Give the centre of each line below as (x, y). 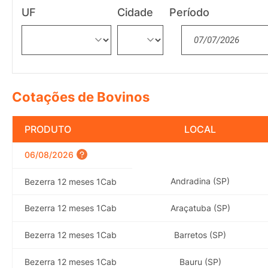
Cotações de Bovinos (81, 97)
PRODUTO (48, 129)
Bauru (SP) (200, 261)
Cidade (135, 12)
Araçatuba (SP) (200, 208)
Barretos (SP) (200, 234)
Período (190, 12)
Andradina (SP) (200, 181)
